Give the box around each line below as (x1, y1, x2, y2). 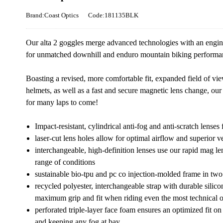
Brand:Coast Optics (26, 11, 79, 19)
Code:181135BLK (88, 11, 138, 19)
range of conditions (35, 158, 95, 166)
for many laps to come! (26, 98, 98, 107)
